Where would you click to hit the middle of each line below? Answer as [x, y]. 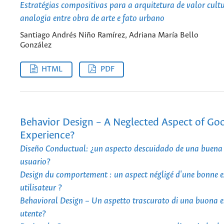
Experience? [47, 135]
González [36, 45]
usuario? [35, 162]
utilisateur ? [41, 188]
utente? [33, 214]
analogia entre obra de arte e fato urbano [92, 18]
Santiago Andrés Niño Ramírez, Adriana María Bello [109, 35]
